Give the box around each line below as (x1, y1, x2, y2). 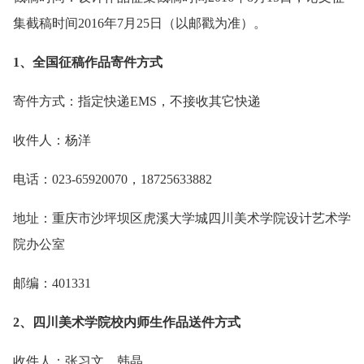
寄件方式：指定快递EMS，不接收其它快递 (13, 94, 261, 109)
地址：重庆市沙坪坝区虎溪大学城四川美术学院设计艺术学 (13, 211, 351, 226)
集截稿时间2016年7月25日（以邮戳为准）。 (13, 16, 266, 31)
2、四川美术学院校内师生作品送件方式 (13, 315, 240, 330)
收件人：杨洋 (13, 133, 91, 148)
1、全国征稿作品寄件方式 (13, 55, 162, 70)
